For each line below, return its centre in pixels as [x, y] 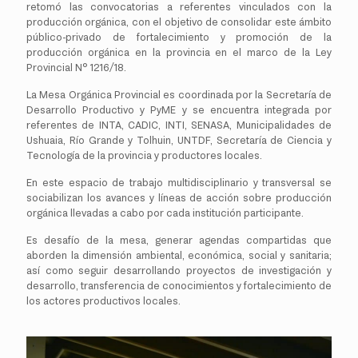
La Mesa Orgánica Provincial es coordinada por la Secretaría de [179, 95]
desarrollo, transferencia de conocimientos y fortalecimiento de [179, 286]
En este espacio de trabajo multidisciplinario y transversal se [179, 183]
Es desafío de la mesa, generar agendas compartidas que [179, 240]
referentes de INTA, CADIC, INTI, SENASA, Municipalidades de [179, 125]
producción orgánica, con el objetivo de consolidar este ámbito [179, 22]
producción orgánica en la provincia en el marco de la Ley [179, 52]
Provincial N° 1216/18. [76, 68]
